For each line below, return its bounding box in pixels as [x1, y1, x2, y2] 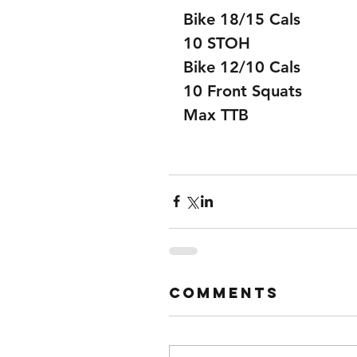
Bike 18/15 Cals [183, 9, 300, 29]
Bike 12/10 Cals [183, 57, 300, 76]
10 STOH [183, 33, 250, 53]
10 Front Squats [183, 80, 302, 100]
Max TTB [183, 104, 249, 124]
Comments [169, 283, 279, 302]
